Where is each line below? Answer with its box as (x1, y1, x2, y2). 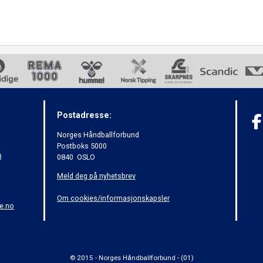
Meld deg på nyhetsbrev (57, 171, 136, 181)
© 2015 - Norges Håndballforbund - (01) (69, 253, 194, 262)
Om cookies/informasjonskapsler (57, 194, 170, 203)
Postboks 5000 (57, 141, 107, 151)
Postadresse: (57, 110, 112, 120)
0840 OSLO (57, 153, 95, 162)
